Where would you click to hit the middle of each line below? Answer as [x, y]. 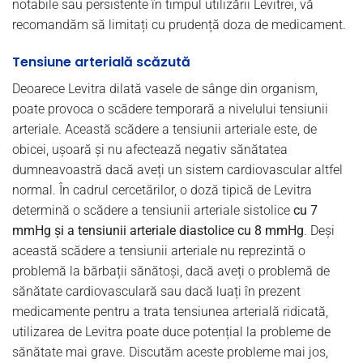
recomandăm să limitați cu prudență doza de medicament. [179, 24]
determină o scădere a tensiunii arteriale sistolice [153, 210]
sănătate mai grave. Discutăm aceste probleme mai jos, [170, 352]
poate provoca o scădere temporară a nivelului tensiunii [170, 109]
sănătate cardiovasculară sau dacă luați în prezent [156, 291]
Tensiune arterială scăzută [101, 62]
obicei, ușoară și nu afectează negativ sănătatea [150, 149]
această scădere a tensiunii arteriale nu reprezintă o [159, 250]
